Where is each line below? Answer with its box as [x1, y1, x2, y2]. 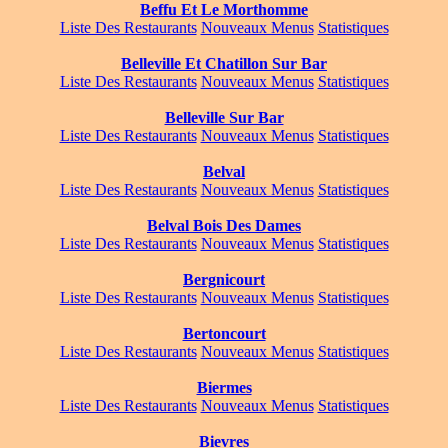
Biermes [196, 379, 252, 397]
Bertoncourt [182, 325, 266, 343]
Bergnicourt [183, 271, 265, 289]
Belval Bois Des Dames [147, 217, 301, 235]
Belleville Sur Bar [164, 109, 284, 127]
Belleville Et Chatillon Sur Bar [121, 55, 327, 73]
